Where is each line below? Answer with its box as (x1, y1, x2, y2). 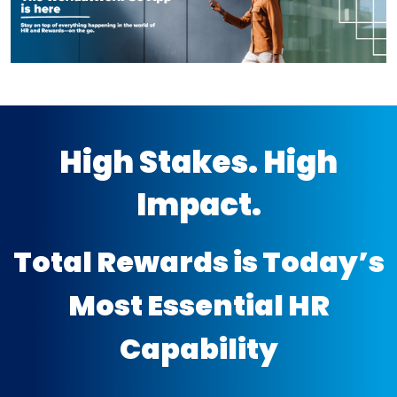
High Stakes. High (59, 141, 338, 184)
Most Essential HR (67, 285, 330, 326)
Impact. (136, 183, 261, 227)
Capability (119, 329, 278, 370)
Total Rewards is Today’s (12, 242, 385, 283)
